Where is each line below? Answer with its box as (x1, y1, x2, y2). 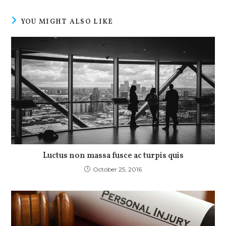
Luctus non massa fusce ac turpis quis (42, 150, 184, 161)
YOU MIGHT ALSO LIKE (20, 17, 114, 27)
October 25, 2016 (93, 165, 142, 173)
